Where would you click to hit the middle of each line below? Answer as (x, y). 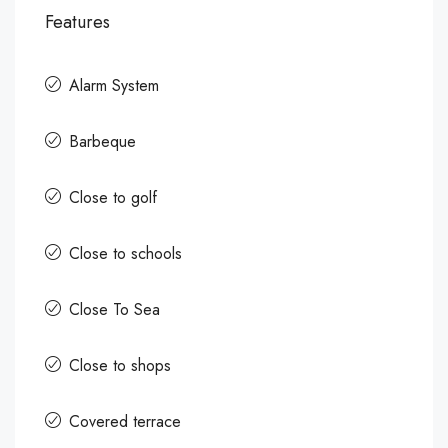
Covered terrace (125, 421)
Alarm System (114, 85)
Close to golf (113, 197)
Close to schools (125, 253)
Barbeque (102, 141)
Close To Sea (114, 309)
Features (77, 22)
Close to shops (120, 365)
